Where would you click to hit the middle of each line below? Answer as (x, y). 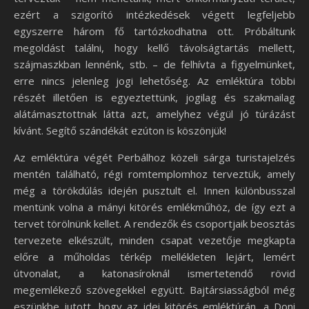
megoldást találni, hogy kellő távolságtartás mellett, (154, 48)
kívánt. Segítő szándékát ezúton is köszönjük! (120, 131)
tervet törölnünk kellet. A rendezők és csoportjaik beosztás (154, 224)
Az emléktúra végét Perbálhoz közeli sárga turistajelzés (154, 158)
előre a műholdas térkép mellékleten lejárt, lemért (154, 257)
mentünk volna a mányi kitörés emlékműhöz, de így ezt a (154, 207)
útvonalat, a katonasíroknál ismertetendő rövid (154, 273)
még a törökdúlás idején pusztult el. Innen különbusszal (154, 191)
